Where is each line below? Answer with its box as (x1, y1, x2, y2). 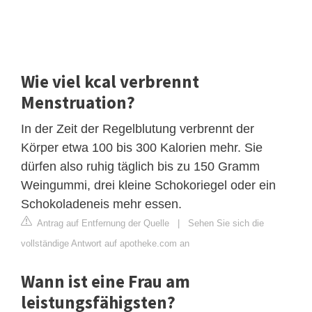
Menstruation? (21, 91, 135, 114)
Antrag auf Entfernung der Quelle (35, 217, 169, 228)
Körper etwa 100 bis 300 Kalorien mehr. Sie (21, 140, 263, 155)
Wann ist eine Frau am (21, 270, 190, 292)
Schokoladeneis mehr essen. (21, 196, 182, 211)
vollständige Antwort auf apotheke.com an (21, 237, 189, 249)
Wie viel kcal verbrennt (21, 70, 199, 93)
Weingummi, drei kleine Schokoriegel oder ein (21, 178, 276, 192)
